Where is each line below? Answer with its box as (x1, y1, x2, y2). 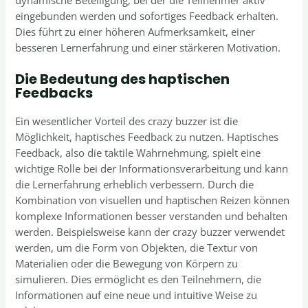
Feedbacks (15, 82, 93, 102)
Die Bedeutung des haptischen (15, 69, 230, 89)
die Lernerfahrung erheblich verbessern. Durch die (15, 177, 254, 191)
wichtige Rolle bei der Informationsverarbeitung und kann (15, 161, 289, 175)
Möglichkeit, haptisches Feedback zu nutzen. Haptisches (15, 129, 279, 144)
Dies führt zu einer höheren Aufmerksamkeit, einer (15, 25, 256, 39)
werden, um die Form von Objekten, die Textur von (15, 240, 258, 254)
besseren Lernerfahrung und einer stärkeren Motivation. (15, 41, 281, 55)
